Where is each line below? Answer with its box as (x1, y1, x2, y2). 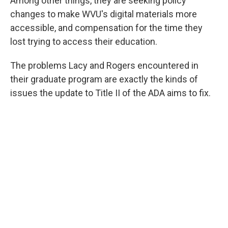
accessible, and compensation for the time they (10, 22, 203, 34)
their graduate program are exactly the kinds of (10, 74, 198, 85)
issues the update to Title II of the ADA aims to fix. (10, 88, 211, 99)
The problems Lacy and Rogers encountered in (10, 60, 198, 71)
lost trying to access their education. (10, 36, 157, 47)
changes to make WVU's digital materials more (10, 9, 197, 20)
